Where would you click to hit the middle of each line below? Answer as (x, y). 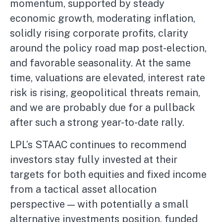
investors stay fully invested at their (94, 160)
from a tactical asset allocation (83, 190)
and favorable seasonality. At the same (100, 63)
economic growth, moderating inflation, (103, 19)
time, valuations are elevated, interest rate (108, 78)
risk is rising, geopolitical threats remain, (105, 93)
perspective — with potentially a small (99, 204)
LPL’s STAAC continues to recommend (98, 145)
